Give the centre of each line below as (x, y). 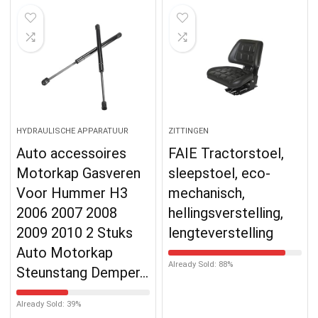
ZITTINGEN (189, 131)
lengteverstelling (221, 232)
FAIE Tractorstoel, (226, 153)
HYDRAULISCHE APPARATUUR (73, 131)
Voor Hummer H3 (72, 193)
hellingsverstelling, (226, 213)
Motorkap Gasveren (79, 173)
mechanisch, (207, 193)
